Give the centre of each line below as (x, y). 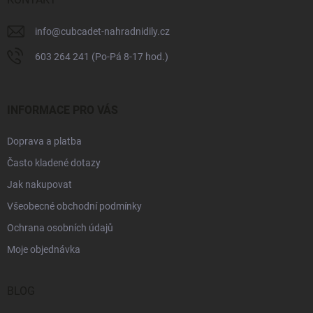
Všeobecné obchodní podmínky (74, 206)
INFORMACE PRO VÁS (63, 110)
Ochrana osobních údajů (60, 227)
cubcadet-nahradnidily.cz (115, 31)
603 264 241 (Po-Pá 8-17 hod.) (102, 56)
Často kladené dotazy (54, 162)
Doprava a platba (44, 141)
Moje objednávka (44, 249)
